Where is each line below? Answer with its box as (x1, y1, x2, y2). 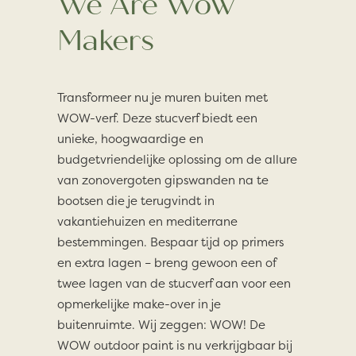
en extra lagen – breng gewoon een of (57, 254, 276, 271)
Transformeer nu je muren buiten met (57, 89, 268, 106)
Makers (57, 23, 154, 58)
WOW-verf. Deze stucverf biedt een (57, 110, 257, 126)
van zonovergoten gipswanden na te (57, 172, 269, 188)
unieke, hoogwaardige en (57, 130, 203, 147)
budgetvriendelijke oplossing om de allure (57, 151, 297, 168)
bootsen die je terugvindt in (57, 192, 215, 209)
